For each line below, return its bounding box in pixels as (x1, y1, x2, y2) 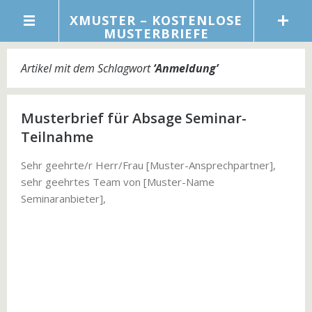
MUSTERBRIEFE (103, 25, 209, 42)
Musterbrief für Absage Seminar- (21, 109, 247, 127)
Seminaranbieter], (21, 192, 106, 205)
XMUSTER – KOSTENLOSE (70, 12, 242, 29)
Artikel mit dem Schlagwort (21, 61, 153, 76)
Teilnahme (21, 127, 93, 146)
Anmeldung (155, 61, 216, 76)
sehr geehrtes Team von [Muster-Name (21, 175, 214, 189)
